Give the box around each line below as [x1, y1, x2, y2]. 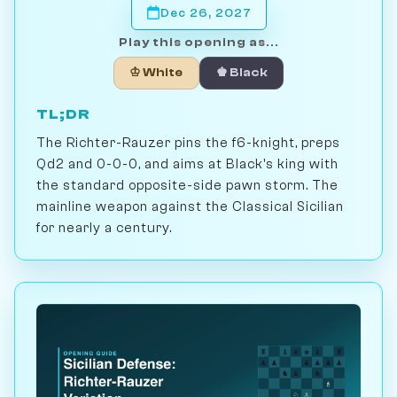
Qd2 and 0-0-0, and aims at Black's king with [36, 155, 339, 172]
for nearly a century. [36, 219, 172, 236]
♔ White [129, 66, 183, 80]
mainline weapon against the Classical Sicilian [36, 198, 344, 214]
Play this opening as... [118, 35, 279, 49]
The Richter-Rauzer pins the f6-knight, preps [36, 134, 340, 151]
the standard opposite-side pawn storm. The [36, 176, 339, 193]
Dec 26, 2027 [160, 4, 252, 20]
